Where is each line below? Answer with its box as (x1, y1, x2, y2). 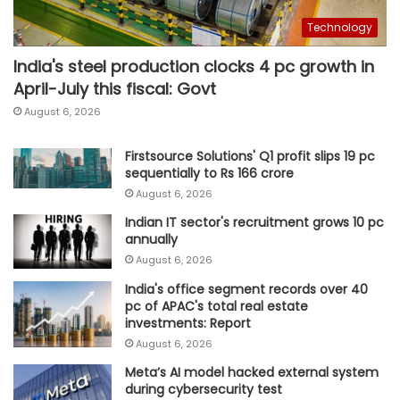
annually (125, 229, 178, 248)
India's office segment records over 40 (125, 280, 368, 299)
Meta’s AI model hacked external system (125, 363, 379, 382)
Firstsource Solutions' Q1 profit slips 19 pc (125, 146, 375, 165)
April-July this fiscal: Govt (13, 77, 216, 100)
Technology (307, 19, 372, 35)
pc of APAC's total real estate (125, 297, 308, 316)
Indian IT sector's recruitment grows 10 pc (125, 212, 384, 231)
